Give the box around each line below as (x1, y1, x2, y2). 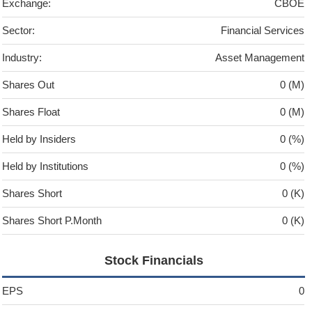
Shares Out (2, 79, 55, 91)
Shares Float (2, 106, 61, 118)
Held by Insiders (2, 133, 77, 146)
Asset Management (215, 52, 305, 64)
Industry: (2, 52, 42, 64)
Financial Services (221, 24, 305, 37)
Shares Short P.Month (2, 214, 102, 227)
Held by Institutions (2, 160, 89, 173)
